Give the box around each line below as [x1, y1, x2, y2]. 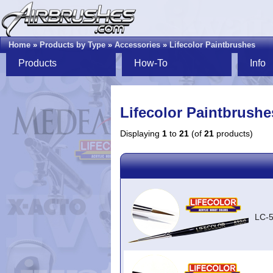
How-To [134, 58, 168, 68]
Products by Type [40, 40, 105, 49]
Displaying [120, 129, 162, 139]
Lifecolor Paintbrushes [169, 40, 255, 49]
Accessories [115, 40, 160, 49]
